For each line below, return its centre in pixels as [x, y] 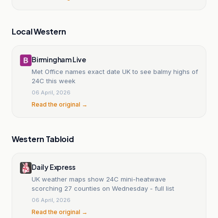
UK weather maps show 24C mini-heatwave [99, 179]
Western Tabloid [43, 139]
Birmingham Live [59, 59]
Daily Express [54, 167]
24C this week [54, 81]
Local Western [39, 31]
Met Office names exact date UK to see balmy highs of [115, 71]
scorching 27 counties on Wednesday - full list [103, 188]
